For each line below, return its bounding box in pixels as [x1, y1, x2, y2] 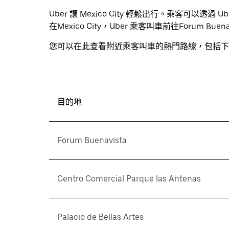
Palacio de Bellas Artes [57, 212, 144, 222]
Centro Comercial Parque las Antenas [57, 174, 201, 184]
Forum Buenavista [57, 135, 127, 145]
